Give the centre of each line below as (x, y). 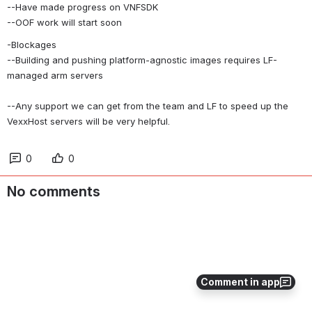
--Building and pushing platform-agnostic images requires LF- (142, 60)
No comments (54, 192)
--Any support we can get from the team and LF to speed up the (148, 106)
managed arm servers (55, 75)
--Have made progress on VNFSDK (83, 7)
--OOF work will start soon (64, 23)
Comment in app (240, 282)
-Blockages (32, 45)
